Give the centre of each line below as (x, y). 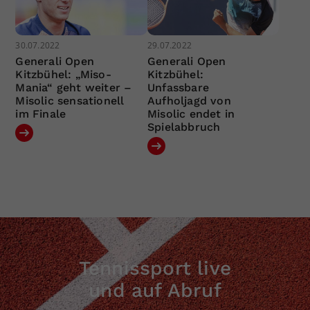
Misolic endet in (191, 114)
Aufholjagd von (189, 101)
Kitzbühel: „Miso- (63, 75)
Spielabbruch (184, 127)
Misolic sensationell (70, 101)
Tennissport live (155, 268)
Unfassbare (178, 88)
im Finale (41, 114)
